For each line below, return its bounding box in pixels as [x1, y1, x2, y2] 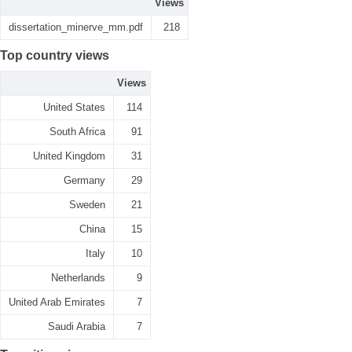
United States [43, 101, 105, 113]
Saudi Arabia [48, 321, 105, 332]
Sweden [69, 199, 105, 211]
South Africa [49, 126, 105, 137]
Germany [64, 174, 105, 186]
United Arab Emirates [9, 296, 105, 308]
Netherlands [51, 272, 105, 284]
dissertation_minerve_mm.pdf [9, 21, 143, 33]
